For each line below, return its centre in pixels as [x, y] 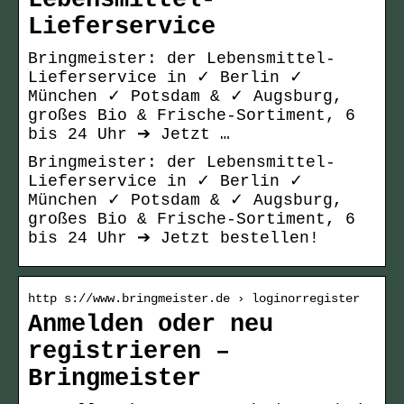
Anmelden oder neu [151, 325]
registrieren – [129, 352]
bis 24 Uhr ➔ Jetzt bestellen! [174, 239]
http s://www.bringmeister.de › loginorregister [194, 299]
